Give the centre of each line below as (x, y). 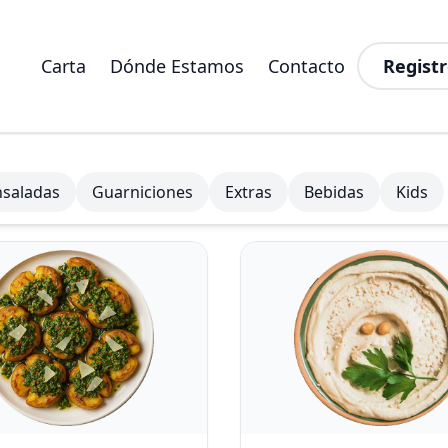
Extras (248, 192)
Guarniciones (142, 192)
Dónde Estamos (176, 66)
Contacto (306, 66)
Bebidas (334, 192)
